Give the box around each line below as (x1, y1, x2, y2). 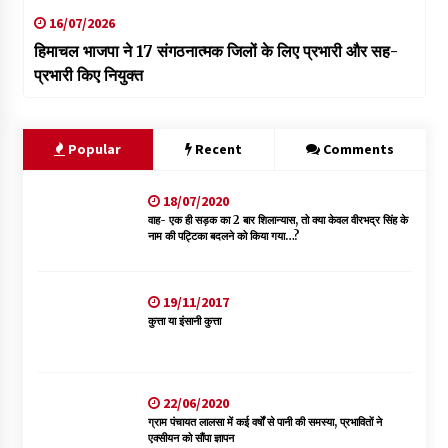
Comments (323, 139, 394, 158)
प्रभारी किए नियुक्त (33, 64, 143, 85)
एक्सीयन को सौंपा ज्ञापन (147, 430, 234, 445)
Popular (65, 139, 121, 158)
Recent (195, 139, 242, 158)
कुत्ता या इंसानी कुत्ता (147, 313, 221, 328)
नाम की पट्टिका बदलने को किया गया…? (147, 228, 300, 243)
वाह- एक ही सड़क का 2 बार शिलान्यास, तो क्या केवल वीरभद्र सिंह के (147, 212, 408, 227)
